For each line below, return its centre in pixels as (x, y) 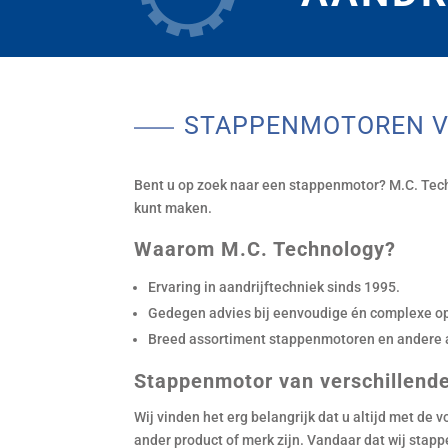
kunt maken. (173, 207)
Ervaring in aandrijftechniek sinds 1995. (274, 286)
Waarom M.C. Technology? (265, 248)
